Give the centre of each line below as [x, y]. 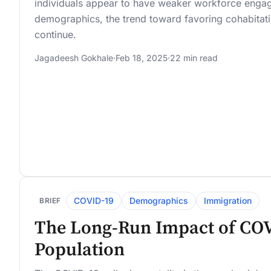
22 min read [194, 58]
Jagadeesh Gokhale [74, 58]
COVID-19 [94, 201]
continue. [55, 35]
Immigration [228, 201]
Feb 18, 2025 [142, 58]
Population [80, 250]
